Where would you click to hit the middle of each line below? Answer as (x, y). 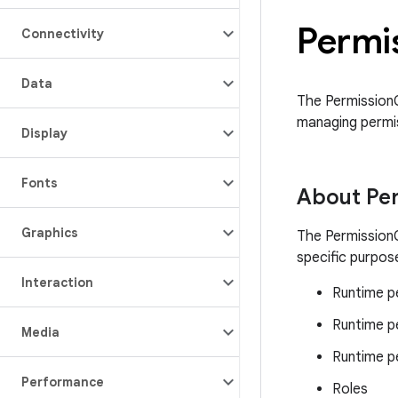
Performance (63, 382)
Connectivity (63, 34)
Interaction (57, 283)
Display (44, 133)
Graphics (50, 233)
